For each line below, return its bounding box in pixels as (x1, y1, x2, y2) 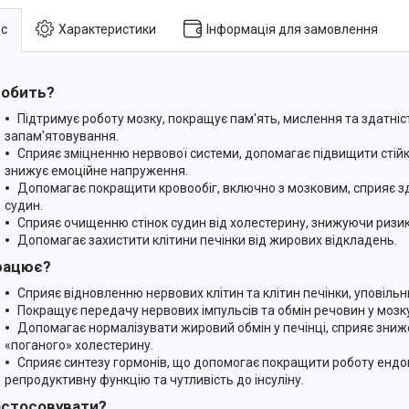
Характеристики (58, 21, 156, 37)
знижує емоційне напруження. (5, 163, 188, 178)
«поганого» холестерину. (5, 337, 153, 352)
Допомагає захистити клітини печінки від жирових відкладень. (17, 232, 397, 247)
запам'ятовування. (5, 128, 119, 143)
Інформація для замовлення (206, 21, 378, 37)
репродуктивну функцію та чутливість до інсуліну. (5, 372, 304, 387)
